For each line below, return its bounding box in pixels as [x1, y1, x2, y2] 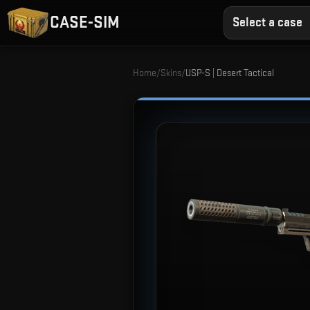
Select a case [232, 15, 302, 30]
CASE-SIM [50, 12, 120, 33]
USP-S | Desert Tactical [185, 67, 274, 79]
